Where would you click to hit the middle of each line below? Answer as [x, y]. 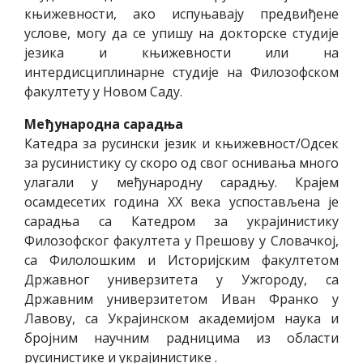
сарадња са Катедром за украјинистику [181, 221]
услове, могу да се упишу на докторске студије [181, 33]
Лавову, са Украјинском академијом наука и [181, 318]
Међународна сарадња [104, 124]
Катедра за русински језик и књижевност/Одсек [181, 143]
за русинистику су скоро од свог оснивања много [181, 163]
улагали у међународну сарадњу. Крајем [181, 182]
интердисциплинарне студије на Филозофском [181, 72]
